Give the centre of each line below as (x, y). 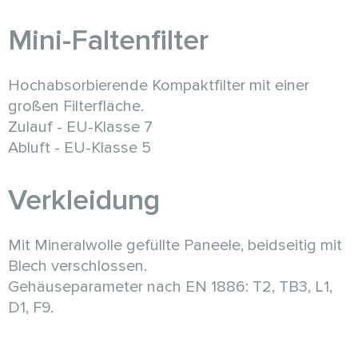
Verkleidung (84, 200)
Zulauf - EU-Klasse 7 (80, 127)
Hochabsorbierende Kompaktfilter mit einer (159, 85)
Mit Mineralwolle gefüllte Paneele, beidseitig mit (175, 245)
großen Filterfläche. (76, 106)
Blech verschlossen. (78, 266)
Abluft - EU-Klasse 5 (80, 147)
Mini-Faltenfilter (108, 40)
